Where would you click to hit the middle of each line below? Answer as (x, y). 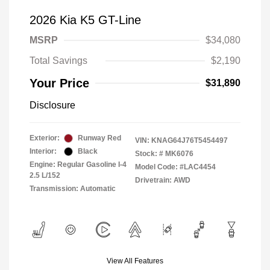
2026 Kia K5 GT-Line (85, 20)
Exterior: (45, 138)
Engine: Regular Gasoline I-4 (78, 165)
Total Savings (58, 61)
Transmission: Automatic (73, 189)
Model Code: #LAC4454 (175, 167)
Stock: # (149, 154)
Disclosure (52, 105)
